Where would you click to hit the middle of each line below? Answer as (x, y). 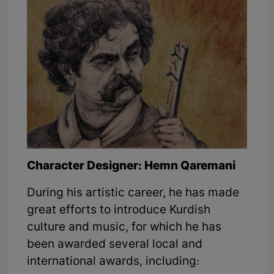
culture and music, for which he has (124, 228)
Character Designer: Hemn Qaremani (131, 167)
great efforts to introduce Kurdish (119, 211)
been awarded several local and (115, 245)
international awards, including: (113, 262)
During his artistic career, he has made (133, 194)
